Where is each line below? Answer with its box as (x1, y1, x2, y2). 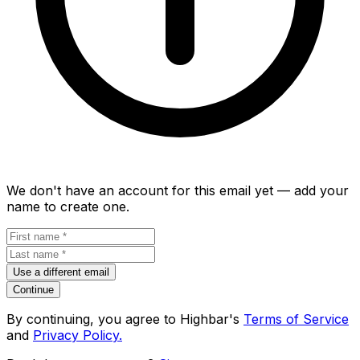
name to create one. (6, 198, 129, 215)
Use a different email (13, 265, 109, 278)
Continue (13, 283, 54, 296)
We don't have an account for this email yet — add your (6, 182, 349, 198)
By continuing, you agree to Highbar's (6, 310, 239, 327)
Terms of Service (243, 310, 349, 327)
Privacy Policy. (33, 326, 122, 343)
